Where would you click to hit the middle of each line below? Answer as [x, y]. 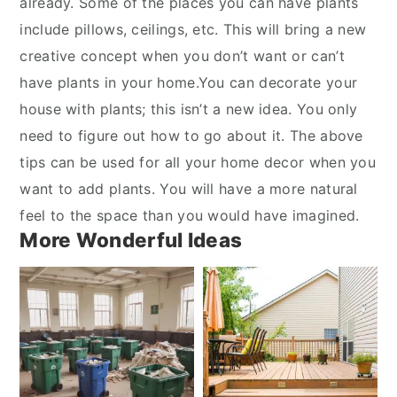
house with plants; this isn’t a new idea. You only [189, 109]
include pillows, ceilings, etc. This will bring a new [193, 29]
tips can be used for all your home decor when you [198, 162]
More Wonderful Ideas [131, 240]
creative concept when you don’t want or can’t [182, 56]
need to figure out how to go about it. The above [191, 136]
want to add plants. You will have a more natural [189, 189]
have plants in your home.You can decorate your [189, 82]
